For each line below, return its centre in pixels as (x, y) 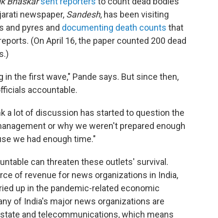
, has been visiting (135, 14)
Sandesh (83, 14)
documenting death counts (114, 27)
